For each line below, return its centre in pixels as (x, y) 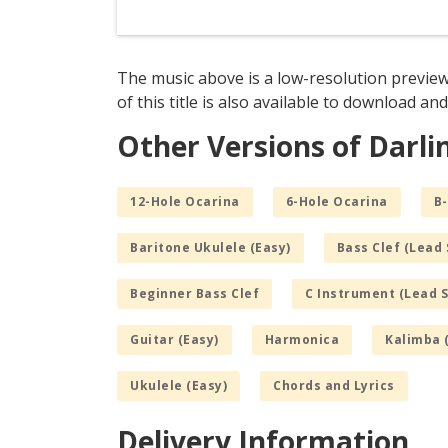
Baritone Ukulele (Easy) (210, 248)
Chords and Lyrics (334, 386)
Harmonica (301, 340)
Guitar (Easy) (174, 340)
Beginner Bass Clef (194, 294)
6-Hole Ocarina (336, 202)
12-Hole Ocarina (185, 202)
